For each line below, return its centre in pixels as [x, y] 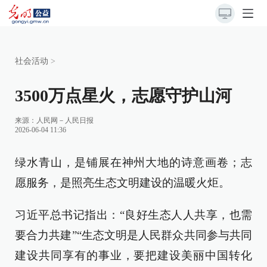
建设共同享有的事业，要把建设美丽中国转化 [133, 255]
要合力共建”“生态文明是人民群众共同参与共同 [133, 235]
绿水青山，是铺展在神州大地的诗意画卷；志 [133, 162]
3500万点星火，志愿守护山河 [123, 96]
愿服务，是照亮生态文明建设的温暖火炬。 [122, 183]
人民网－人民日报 [65, 120]
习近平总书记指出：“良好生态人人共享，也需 [133, 215]
